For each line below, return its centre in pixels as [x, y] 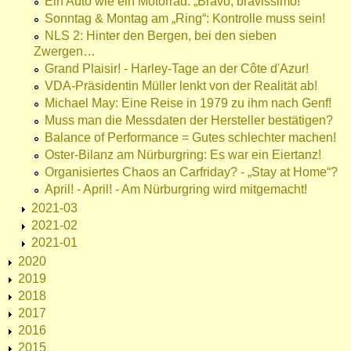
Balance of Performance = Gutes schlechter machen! [190, 138]
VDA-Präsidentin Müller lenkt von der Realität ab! [181, 86]
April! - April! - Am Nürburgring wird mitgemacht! [176, 190]
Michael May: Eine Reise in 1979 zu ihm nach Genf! [188, 103]
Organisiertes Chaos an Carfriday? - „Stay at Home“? [191, 172]
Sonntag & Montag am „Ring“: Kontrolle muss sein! [185, 19]
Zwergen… [65, 52]
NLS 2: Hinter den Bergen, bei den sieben [161, 36]
